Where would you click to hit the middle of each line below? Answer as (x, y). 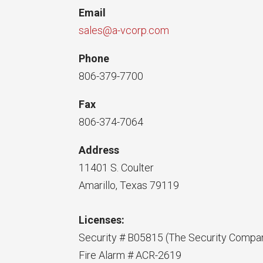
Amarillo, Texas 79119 (129, 185)
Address (99, 150)
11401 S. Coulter (117, 167)
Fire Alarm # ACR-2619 (130, 255)
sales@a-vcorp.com (124, 30)
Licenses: (102, 220)
